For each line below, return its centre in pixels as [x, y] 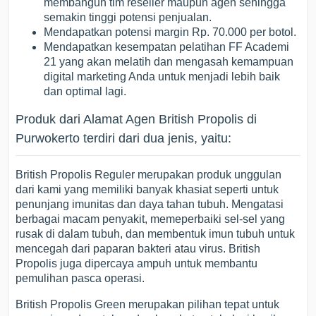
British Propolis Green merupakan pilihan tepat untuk [148, 305]
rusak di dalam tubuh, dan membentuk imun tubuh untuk [156, 234]
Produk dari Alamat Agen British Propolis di [136, 120]
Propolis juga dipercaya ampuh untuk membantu [137, 264]
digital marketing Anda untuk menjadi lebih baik [162, 77]
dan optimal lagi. [85, 92]
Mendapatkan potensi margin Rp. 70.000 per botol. [170, 32]
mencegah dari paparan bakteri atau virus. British [138, 249]
